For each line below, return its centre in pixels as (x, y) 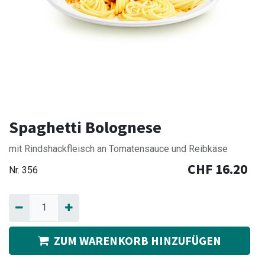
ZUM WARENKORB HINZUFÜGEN (138, 240)
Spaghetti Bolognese (85, 127)
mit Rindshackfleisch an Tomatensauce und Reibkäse (118, 149)
